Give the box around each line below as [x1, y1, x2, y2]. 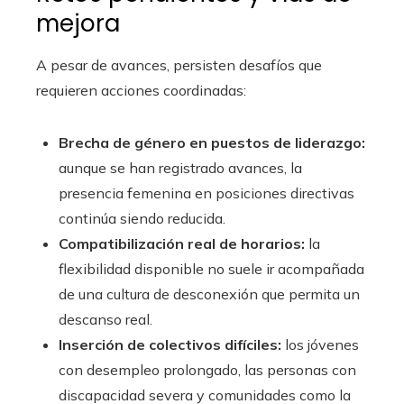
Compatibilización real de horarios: [59, 234, 305, 253]
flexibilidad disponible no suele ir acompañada [59, 260, 364, 279]
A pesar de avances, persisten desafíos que [36, 56, 322, 75]
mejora [36, 7, 120, 41]
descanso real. [59, 310, 152, 329]
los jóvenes [281, 335, 359, 354]
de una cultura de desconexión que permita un [59, 285, 360, 304]
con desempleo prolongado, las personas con [59, 361, 356, 380]
